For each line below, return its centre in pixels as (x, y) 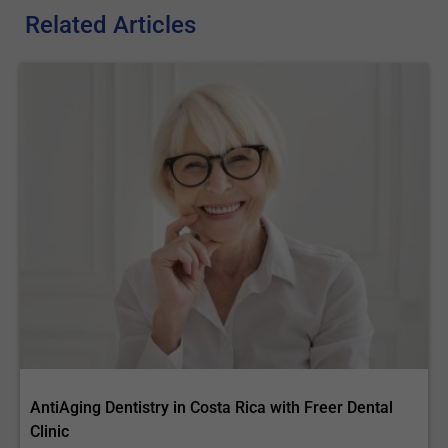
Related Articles (111, 25)
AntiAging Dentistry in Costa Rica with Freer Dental (211, 407)
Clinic (49, 431)
